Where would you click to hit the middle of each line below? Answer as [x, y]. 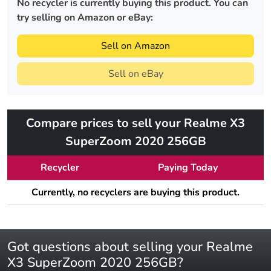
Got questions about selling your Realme [130, 247]
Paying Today [188, 168]
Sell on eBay [135, 74]
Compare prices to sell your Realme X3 [135, 123]
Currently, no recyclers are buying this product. [135, 193]
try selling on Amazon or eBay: [85, 18]
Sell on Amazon [135, 46]
